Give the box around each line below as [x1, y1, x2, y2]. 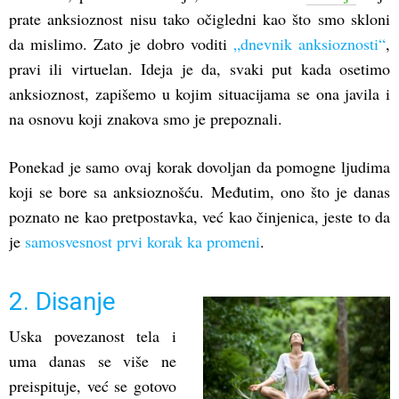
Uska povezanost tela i [9, 325, 176, 347]
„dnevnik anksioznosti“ [233, 33, 386, 55]
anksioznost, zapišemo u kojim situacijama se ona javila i [9, 83, 390, 105]
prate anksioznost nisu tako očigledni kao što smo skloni [9, 8, 390, 30]
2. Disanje [9, 287, 116, 317]
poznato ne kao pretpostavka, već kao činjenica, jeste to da [9, 206, 390, 228]
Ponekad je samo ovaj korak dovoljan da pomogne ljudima [9, 156, 390, 178]
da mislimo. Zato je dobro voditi [9, 33, 233, 55]
